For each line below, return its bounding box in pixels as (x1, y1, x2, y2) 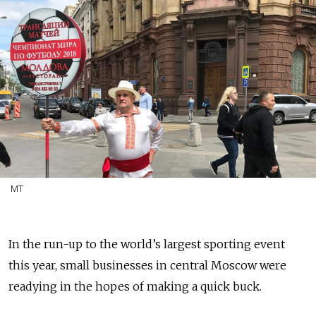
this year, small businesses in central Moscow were (8, 258, 286, 272)
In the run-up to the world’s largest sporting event (8, 237, 285, 251)
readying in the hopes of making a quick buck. (8, 279, 262, 293)
